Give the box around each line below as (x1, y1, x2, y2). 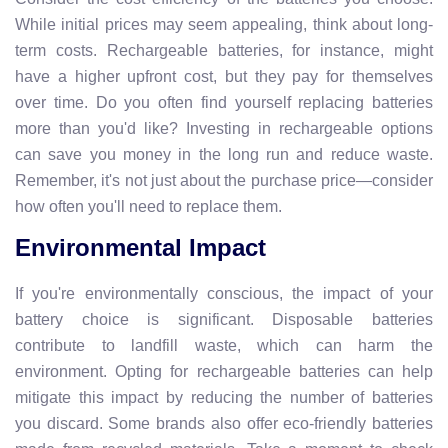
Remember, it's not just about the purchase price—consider (15, 171, 433, 189)
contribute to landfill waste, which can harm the (15, 336, 433, 354)
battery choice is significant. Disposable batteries (15, 310, 433, 328)
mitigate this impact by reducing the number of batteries (15, 388, 433, 406)
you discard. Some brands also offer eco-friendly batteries (15, 414, 433, 432)
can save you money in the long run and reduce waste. (15, 145, 433, 163)
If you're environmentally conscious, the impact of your (15, 284, 433, 302)
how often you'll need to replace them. (15, 197, 282, 215)
